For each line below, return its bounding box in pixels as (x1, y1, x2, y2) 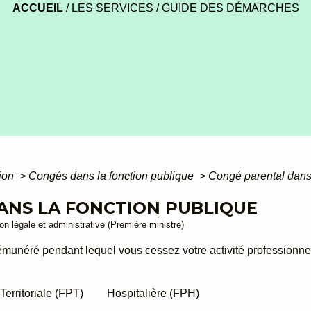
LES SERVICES (71, 1, 153, 14)
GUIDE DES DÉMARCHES (161, 1, 299, 14)
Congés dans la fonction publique (28, 170, 197, 183)
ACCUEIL (12, 1, 63, 14)
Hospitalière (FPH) (107, 287, 200, 299)
